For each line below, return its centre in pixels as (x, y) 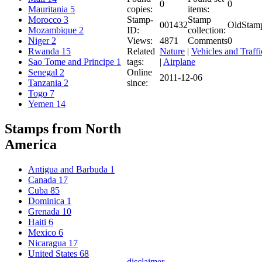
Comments (208, 40)
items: (199, 9)
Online (139, 72)
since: (137, 82)
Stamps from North (63, 128)
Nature (172, 51)
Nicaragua (48, 243)
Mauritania (49, 9)
